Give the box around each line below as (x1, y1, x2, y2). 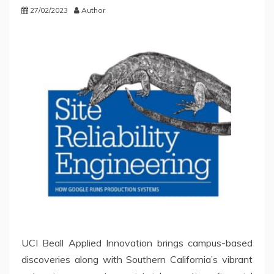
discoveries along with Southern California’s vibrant (21, 253, 253, 265)
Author (81, 6, 105, 15)
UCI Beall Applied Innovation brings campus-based (21, 237, 253, 249)
